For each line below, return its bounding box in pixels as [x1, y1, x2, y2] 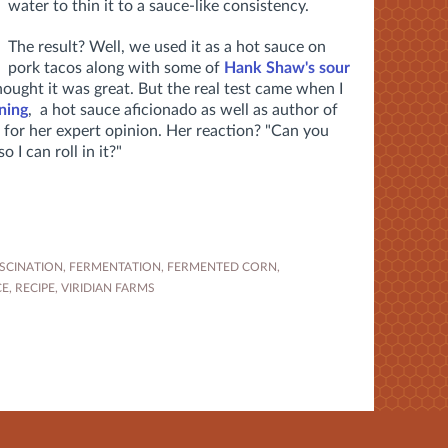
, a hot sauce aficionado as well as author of [28, 102, 338, 119]
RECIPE [15, 282, 55, 295]
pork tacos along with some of [8, 60, 224, 77]
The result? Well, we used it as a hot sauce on [8, 39, 326, 56]
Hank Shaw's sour [224, 60, 350, 77]
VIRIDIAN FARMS [61, 282, 155, 295]
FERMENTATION [69, 261, 161, 274]
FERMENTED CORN [167, 261, 277, 274]
